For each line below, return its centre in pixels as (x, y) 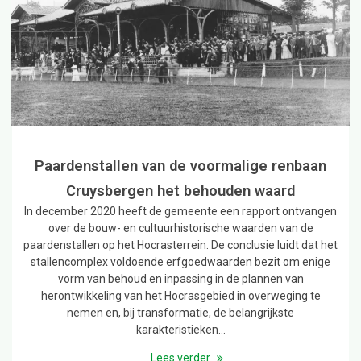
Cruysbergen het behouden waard (180, 190)
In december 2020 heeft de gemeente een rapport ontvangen (180, 211)
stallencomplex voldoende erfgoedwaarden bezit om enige (180, 261)
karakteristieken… (180, 329)
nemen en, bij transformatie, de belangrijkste (180, 312)
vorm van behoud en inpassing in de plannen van (180, 278)
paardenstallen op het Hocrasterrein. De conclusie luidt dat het (180, 245)
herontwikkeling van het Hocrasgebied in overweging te (180, 295)
